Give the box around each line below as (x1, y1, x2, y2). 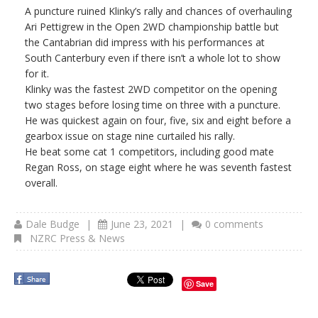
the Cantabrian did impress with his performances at (25, 35, 265, 49)
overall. (25, 175, 57, 190)
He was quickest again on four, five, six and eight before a (25, 113, 291, 127)
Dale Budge (26, 216, 79, 231)
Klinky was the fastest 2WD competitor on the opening (25, 82, 277, 96)
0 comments (205, 216, 263, 231)
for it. (25, 66, 49, 80)
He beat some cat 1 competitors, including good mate (25, 144, 274, 158)
